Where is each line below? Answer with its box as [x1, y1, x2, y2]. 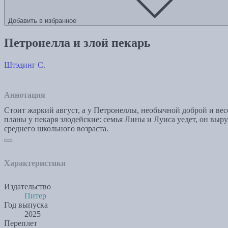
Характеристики [4, 158, 66, 167]
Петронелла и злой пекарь [4, 36, 151, 49]
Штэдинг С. [4, 60, 45, 69]
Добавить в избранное [8, 17, 76, 25]
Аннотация [4, 90, 45, 99]
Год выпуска [4, 200, 48, 209]
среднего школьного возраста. [4, 124, 108, 133]
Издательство [4, 182, 51, 191]
